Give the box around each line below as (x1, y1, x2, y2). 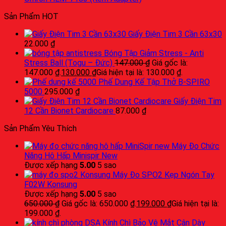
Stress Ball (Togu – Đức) (24, 58, 112, 68)
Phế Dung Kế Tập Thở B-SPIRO (98, 77, 210, 87)
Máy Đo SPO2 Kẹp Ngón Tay (112, 169, 214, 180)
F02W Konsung (24, 179, 77, 189)
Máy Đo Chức (172, 141, 219, 151)
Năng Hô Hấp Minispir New (24, 150, 118, 160)
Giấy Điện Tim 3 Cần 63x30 (128, 29, 222, 39)
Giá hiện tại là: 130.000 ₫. (96, 67, 183, 77)
